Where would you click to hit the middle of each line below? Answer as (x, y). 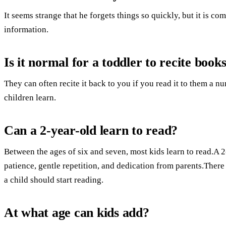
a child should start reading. (54, 180)
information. (26, 30)
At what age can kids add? (77, 213)
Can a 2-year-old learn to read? (91, 131)
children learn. (30, 98)
